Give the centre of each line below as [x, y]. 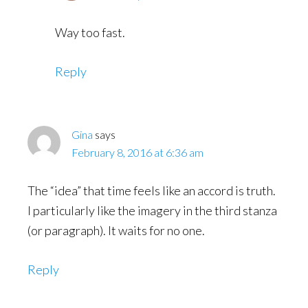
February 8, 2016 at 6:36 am [137, 152]
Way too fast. [90, 32]
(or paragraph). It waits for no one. [116, 230]
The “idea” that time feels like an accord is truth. [152, 190]
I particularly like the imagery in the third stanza [152, 210]
